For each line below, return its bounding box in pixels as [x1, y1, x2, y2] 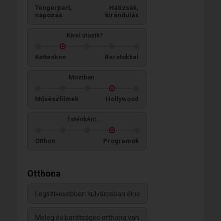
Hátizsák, [109, 3, 139, 11]
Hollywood [106, 95, 139, 103]
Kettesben [35, 53, 66, 61]
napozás [35, 11, 62, 19]
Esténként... [67, 115, 102, 123]
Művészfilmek [35, 95, 78, 103]
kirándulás [105, 11, 139, 19]
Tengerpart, [35, 3, 72, 11]
